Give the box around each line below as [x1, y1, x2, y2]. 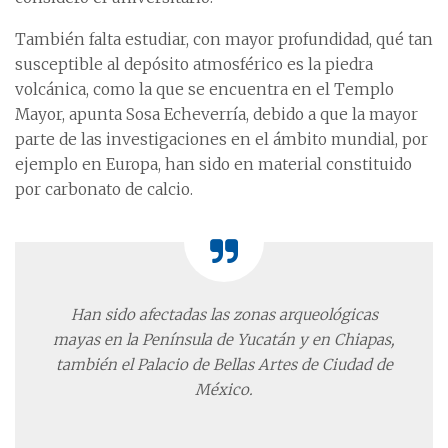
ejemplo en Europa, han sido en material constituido [15, 154, 412, 174]
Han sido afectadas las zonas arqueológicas [70, 304, 378, 324]
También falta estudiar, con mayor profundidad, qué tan [15, 29, 433, 49]
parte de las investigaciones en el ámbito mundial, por [15, 129, 428, 149]
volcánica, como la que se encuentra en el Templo [15, 79, 394, 99]
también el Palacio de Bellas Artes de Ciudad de [55, 354, 393, 374]
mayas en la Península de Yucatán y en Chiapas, [53, 329, 395, 349]
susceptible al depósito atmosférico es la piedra [15, 54, 373, 74]
